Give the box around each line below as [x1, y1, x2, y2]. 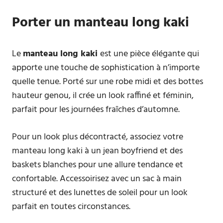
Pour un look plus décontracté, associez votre [12, 130, 183, 144]
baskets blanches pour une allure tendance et [12, 158, 183, 172]
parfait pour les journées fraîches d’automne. [12, 103, 180, 117]
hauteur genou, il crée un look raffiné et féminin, [12, 89, 194, 103]
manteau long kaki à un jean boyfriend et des [12, 144, 183, 158]
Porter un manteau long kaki [12, 11, 189, 34]
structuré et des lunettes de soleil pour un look [12, 186, 188, 200]
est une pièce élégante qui [100, 47, 199, 61]
